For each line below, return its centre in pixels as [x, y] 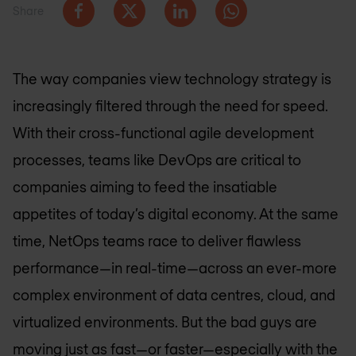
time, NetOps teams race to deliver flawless [157, 241]
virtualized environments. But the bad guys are [165, 322]
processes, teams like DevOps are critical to [157, 160]
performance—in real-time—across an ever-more [175, 268]
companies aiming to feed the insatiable [145, 187]
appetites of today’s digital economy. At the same [176, 214]
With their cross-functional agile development [163, 133]
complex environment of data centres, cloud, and [174, 295]
